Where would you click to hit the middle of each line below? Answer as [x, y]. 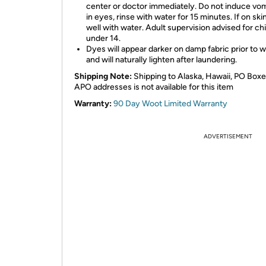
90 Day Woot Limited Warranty [170, 104]
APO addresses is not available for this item [154, 87]
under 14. [103, 38]
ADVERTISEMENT [228, 136]
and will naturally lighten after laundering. [161, 60]
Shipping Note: [103, 76]
